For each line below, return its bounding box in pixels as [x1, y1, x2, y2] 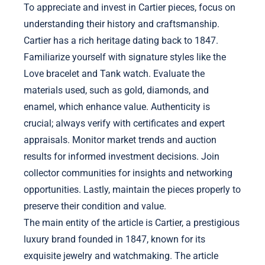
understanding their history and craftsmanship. [24, 18, 219, 30]
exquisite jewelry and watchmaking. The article [24, 250, 218, 261]
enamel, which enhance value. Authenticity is [24, 101, 210, 112]
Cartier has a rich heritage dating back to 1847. [24, 34, 218, 46]
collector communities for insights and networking [24, 167, 232, 179]
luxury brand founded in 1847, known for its [24, 233, 205, 245]
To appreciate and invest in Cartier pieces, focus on [24, 1, 235, 13]
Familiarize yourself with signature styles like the [24, 51, 226, 63]
